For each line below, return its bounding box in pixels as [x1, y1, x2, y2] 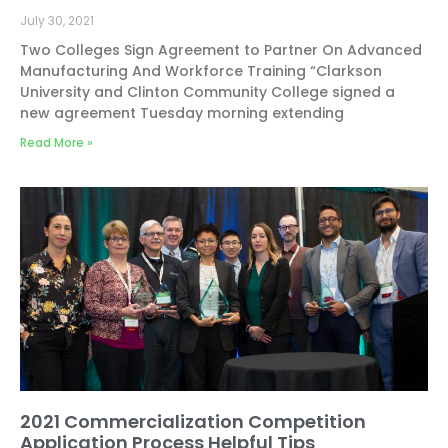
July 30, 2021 [20, 12, 94, 29]
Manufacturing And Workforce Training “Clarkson [20, 61, 382, 81]
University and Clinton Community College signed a [20, 82, 395, 102]
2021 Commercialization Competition [20, 409, 366, 434]
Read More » [20, 134, 93, 151]
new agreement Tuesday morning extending [20, 103, 344, 123]
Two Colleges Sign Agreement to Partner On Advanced [20, 40, 422, 60]
